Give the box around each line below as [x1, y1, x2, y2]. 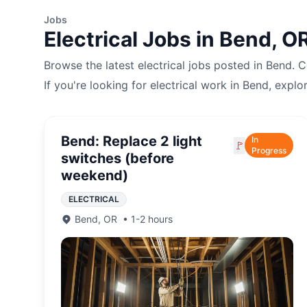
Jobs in [138, 27, 219, 51]
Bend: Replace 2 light [61, 133, 202, 149]
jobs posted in [185, 58, 266, 72]
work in [197, 78, 243, 92]
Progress [251, 145, 287, 156]
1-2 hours [131, 213, 173, 225]
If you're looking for [44, 78, 150, 92]
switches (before [61, 150, 174, 167]
